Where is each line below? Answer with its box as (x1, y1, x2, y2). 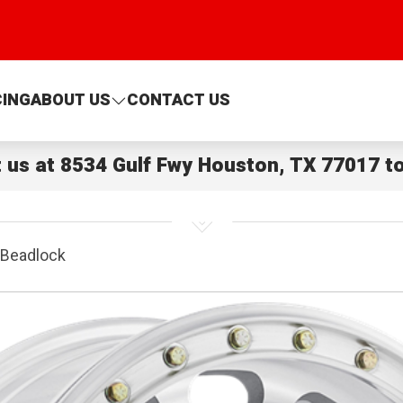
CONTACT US (126, 88, 230, 113)
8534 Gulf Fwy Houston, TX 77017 (59, 150, 380, 180)
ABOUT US (30, 88, 111, 113)
